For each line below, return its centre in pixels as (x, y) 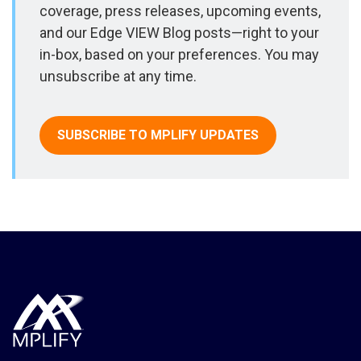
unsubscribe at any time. (118, 77)
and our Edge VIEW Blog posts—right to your (179, 33)
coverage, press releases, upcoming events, (180, 11)
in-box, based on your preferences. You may (179, 55)
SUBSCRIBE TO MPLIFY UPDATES (158, 135)
